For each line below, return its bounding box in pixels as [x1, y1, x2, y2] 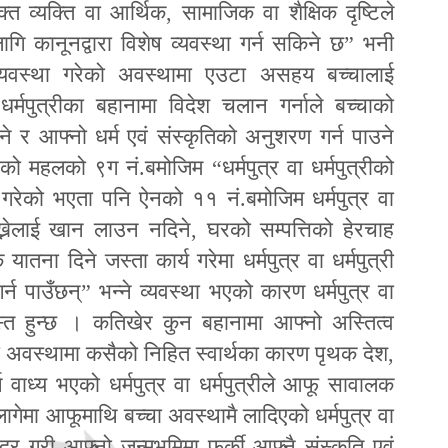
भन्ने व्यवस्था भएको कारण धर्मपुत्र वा [99, 278, 395, 304]
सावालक [328, 371, 395, 397]
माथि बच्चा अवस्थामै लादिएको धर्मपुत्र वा [81, 402, 395, 428]
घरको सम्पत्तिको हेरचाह [206, 216, 395, 242]
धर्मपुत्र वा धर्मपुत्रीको [221, 154, 394, 180]
